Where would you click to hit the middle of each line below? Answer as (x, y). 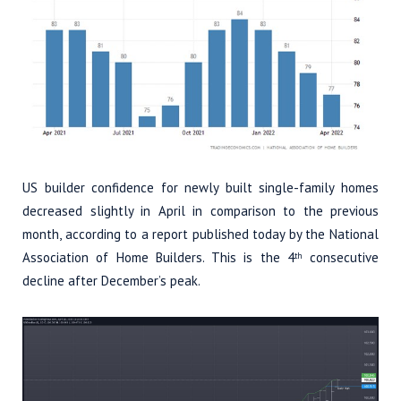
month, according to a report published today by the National (200, 234)
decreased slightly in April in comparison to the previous (200, 210)
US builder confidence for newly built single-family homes (200, 187)
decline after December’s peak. (111, 280)
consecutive (340, 257)
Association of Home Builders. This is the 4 (158, 257)
